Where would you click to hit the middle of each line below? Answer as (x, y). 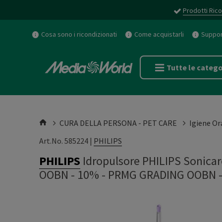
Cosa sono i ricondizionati (79, 34)
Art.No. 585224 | (66, 141)
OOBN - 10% (69, 175)
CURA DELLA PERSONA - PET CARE (118, 123)
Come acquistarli (159, 34)
